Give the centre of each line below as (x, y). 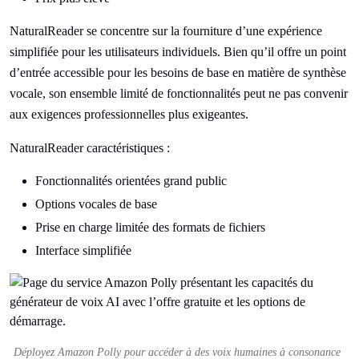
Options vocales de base (96, 204)
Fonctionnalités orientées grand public (131, 181)
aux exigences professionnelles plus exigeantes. (129, 115)
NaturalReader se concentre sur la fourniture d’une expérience (166, 31)
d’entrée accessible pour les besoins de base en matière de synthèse (178, 73)
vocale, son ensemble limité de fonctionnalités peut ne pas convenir (179, 94)
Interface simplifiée (83, 251)
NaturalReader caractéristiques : (90, 148)
